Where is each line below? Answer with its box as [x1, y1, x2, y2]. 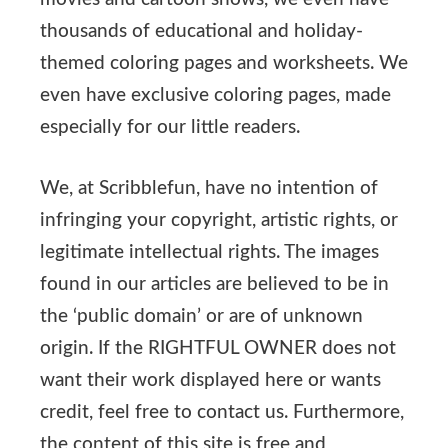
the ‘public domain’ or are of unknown [40, 306, 363, 326]
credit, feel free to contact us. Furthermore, [40, 402, 404, 422]
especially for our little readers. [40, 118, 300, 138]
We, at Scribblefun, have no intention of [40, 178, 378, 198]
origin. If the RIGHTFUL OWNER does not [40, 338, 396, 358]
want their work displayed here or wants [40, 370, 381, 390]
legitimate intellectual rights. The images [40, 242, 379, 262]
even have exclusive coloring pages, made [40, 86, 391, 106]
